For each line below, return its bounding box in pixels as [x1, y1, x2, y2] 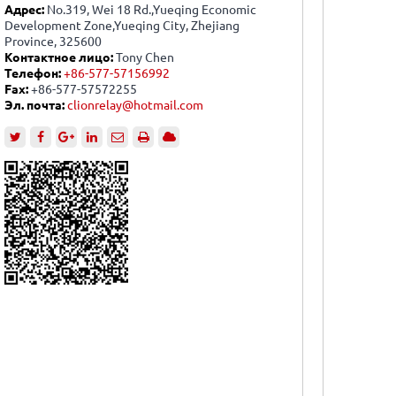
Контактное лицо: [4, 50, 113, 65]
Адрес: [4, 3, 47, 17]
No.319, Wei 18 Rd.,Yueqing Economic [47, 3, 256, 17]
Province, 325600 [4, 34, 102, 49]
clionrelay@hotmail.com [67, 98, 203, 112]
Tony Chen [113, 50, 174, 65]
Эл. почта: [4, 98, 65, 112]
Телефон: [4, 66, 61, 80]
